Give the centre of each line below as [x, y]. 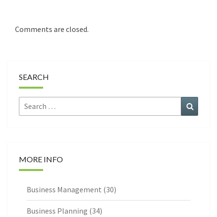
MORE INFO [41, 159]
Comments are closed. [52, 29]
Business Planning [57, 211]
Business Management [64, 190]
